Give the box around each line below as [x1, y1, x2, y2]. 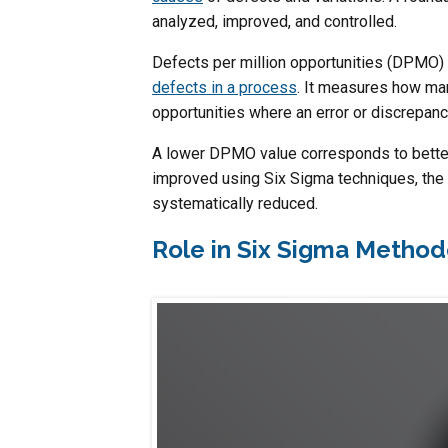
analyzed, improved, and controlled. [152, 11, 397, 31]
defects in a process [152, 77, 297, 97]
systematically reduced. [152, 193, 318, 213]
